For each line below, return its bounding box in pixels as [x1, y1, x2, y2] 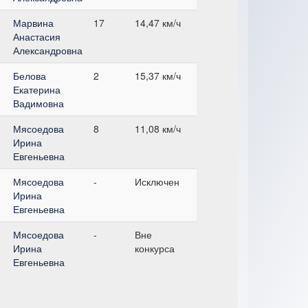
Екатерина [13, 82, 60, 96]
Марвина [13, 15, 54, 30]
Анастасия [13, 29, 60, 43]
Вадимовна [13, 96, 64, 110]
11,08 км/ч [135, 121, 181, 135]
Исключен [135, 174, 179, 188]
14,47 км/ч [135, 15, 181, 30]
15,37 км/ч [135, 68, 181, 82]
